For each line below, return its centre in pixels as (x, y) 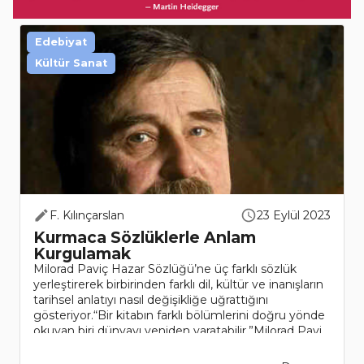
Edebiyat (61, 42)
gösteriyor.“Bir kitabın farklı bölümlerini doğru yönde (179, 316)
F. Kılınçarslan (87, 216)
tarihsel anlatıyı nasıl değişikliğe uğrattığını (151, 300)
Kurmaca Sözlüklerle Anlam (145, 238)
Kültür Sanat (71, 63)
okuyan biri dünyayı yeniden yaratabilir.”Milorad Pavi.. (180, 331)
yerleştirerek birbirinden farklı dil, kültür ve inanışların (178, 285)
